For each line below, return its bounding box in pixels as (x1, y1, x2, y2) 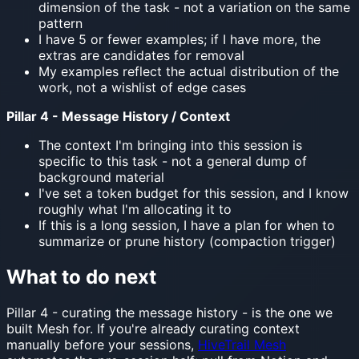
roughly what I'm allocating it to (38, 200, 232, 217)
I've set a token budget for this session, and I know (38, 184, 349, 201)
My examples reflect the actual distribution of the (38, 63, 339, 79)
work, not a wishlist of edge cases (38, 79, 246, 95)
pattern (38, 14, 83, 31)
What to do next (6, 264, 156, 288)
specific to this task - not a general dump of (38, 152, 307, 169)
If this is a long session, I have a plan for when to (38, 216, 335, 233)
